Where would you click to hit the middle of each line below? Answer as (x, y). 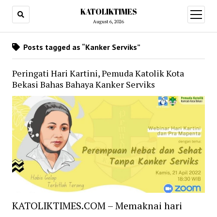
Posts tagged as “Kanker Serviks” (81, 47)
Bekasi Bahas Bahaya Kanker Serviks (83, 84)
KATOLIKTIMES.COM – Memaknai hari (97, 206)
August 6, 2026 (108, 22)
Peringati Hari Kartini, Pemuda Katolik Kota (98, 73)
